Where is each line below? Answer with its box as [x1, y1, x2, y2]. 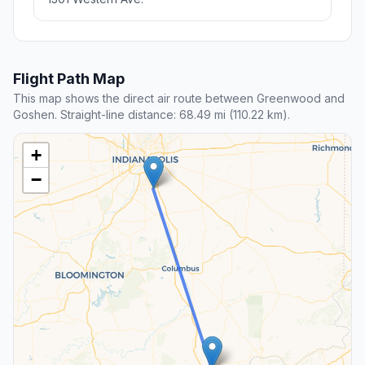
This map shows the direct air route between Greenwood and [13, 91, 345, 106]
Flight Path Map [13, 70, 125, 88]
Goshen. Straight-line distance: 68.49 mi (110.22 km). [13, 108, 290, 122]
